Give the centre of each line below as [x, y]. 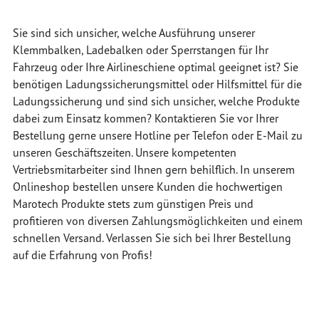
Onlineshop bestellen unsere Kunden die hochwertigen [147, 187]
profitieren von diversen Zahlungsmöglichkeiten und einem [157, 221]
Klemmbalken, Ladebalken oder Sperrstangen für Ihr [140, 50]
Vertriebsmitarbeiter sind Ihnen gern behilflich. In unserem [153, 169]
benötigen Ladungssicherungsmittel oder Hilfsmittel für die [157, 84]
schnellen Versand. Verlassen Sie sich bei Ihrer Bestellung [152, 238]
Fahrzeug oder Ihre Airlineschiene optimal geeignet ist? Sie [155, 67]
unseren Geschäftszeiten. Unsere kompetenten [124, 152]
